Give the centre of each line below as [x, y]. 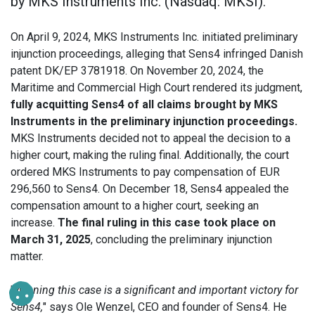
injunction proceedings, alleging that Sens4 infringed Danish [157, 54]
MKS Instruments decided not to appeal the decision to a [150, 138]
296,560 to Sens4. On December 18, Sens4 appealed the [150, 189]
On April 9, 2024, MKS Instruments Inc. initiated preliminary [154, 37]
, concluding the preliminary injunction [181, 239]
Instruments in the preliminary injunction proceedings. [154, 121]
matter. [27, 256]
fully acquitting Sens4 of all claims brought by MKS [144, 104]
